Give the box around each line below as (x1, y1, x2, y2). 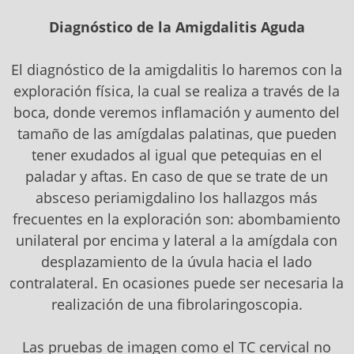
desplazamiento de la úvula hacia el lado (41, 252, 313, 272)
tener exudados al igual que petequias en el (31, 145, 322, 165)
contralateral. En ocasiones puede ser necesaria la (9, 273, 345, 293)
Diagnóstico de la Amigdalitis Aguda (48, 17, 305, 37)
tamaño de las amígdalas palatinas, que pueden (17, 124, 337, 144)
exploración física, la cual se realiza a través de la (13, 81, 341, 101)
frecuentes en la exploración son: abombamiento (13, 209, 341, 229)
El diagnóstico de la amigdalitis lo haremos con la (11, 60, 343, 80)
